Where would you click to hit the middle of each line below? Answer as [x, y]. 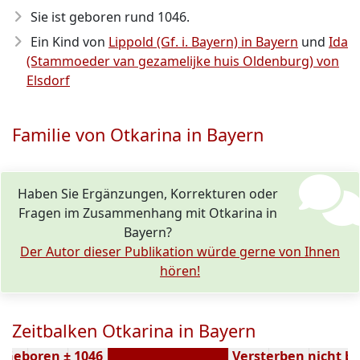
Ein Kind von [70, 42]
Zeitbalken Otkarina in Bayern [134, 331]
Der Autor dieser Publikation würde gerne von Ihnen [180, 252]
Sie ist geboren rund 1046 [108, 17]
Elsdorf [48, 80]
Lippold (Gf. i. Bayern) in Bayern [203, 42]
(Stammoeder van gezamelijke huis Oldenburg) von [183, 61]
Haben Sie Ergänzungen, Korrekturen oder [148, 194]
